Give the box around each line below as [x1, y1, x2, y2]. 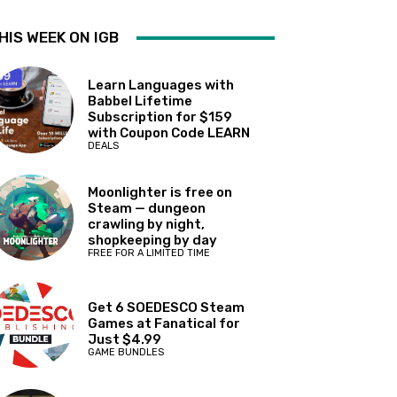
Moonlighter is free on [88, 184, 233, 201]
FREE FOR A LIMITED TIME [88, 247, 211, 260]
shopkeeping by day [88, 232, 218, 249]
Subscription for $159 [88, 108, 233, 125]
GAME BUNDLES [88, 346, 165, 359]
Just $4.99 [88, 331, 162, 348]
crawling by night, [88, 216, 206, 233]
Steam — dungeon [88, 200, 206, 217]
